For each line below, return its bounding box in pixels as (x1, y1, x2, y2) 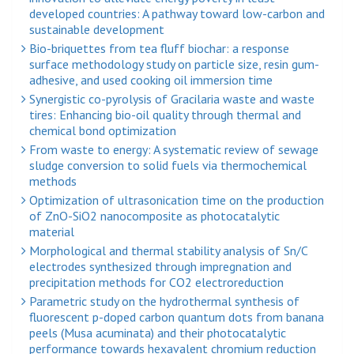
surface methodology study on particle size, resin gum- (29, 55, 319, 72)
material (29, 223, 74, 239)
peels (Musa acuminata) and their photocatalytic (29, 324, 286, 341)
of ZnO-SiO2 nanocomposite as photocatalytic (29, 207, 280, 224)
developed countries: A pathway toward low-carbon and (29, 5, 325, 21)
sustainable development (29, 21, 164, 37)
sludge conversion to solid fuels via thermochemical (29, 156, 307, 173)
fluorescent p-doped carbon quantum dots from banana (29, 308, 324, 325)
